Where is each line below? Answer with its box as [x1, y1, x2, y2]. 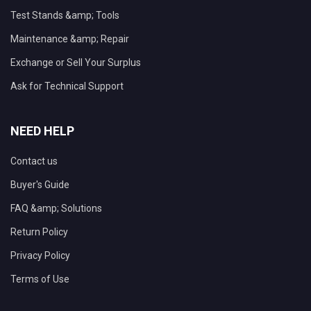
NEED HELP [10, 124, 74, 139]
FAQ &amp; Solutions [10, 203, 102, 215]
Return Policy [10, 226, 68, 238]
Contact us [10, 155, 58, 167]
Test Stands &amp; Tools [10, 10, 119, 22]
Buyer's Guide [10, 179, 69, 191]
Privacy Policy [10, 250, 70, 262]
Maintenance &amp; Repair [10, 33, 129, 45]
